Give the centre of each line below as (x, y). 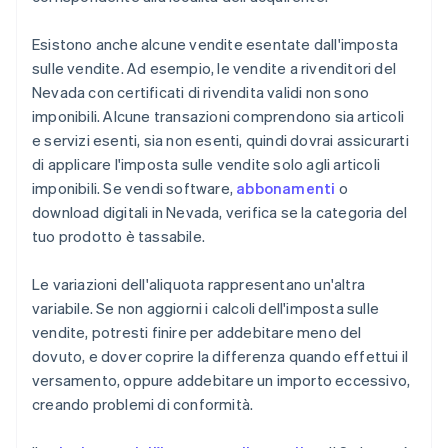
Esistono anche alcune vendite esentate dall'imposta (215, 44)
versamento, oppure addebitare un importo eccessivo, (221, 380)
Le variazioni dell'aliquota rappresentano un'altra (199, 284)
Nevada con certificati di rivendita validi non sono (201, 92)
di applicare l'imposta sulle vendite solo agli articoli (206, 164)
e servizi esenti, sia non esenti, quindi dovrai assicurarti (220, 140)
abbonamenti (286, 188)
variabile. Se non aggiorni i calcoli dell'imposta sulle (206, 308)
